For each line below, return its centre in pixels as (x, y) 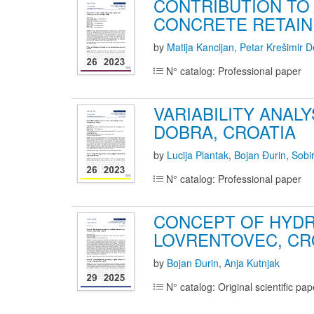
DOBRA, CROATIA (225, 131)
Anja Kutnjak (252, 263)
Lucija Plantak (198, 155)
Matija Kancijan (200, 47)
